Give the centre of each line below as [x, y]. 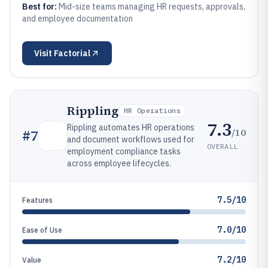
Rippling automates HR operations [131, 127]
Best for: [40, 7]
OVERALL [223, 146]
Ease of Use [42, 230]
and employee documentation [77, 19]
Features [37, 200]
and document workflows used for [131, 139]
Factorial [72, 53]
